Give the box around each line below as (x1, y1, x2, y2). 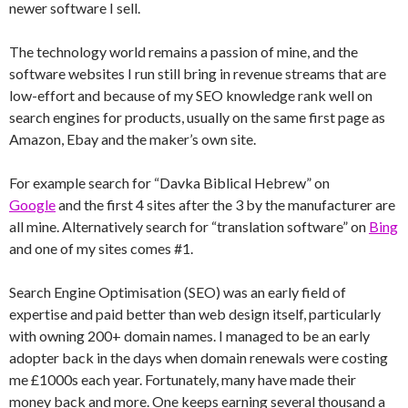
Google (9, 196, 56, 213)
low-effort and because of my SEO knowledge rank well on (9, 87, 372, 104)
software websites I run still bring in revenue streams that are (9, 65, 386, 82)
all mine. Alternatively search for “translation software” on (9, 218, 369, 235)
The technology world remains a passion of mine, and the (9, 43, 358, 60)
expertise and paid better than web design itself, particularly (9, 305, 381, 322)
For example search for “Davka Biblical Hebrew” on (9, 174, 330, 191)
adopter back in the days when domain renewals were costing (9, 349, 388, 366)
